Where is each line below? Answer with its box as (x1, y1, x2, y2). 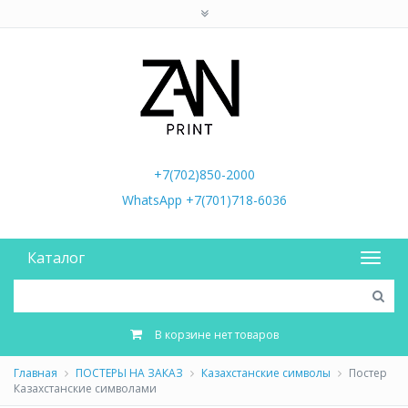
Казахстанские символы (201, 365, 331, 381)
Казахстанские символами (14, 381, 157, 396)
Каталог (27, 248, 85, 268)
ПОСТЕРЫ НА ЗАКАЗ (76, 365, 183, 381)
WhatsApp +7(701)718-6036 (121, 191, 287, 209)
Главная (14, 365, 57, 381)
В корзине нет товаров (154, 327, 279, 342)
